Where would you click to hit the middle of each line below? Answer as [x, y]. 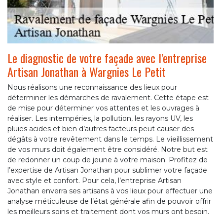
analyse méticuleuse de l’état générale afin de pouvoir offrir [109, 201]
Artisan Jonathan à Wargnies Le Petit [87, 71]
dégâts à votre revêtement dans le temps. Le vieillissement [110, 139]
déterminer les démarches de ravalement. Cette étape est [108, 97]
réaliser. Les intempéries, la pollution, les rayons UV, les [100, 118]
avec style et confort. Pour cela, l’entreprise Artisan [94, 180]
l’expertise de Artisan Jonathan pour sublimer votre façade [107, 170]
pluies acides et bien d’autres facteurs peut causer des [101, 129]
